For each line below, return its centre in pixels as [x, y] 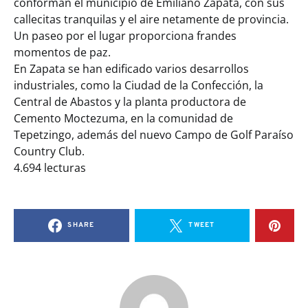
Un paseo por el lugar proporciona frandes [125, 36]
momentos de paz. [62, 53]
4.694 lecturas [50, 168]
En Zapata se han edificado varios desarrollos [131, 69]
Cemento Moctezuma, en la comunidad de [123, 119]
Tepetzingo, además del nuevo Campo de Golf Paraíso [154, 135]
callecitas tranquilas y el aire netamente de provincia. [151, 20]
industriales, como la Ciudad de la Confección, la [139, 86]
